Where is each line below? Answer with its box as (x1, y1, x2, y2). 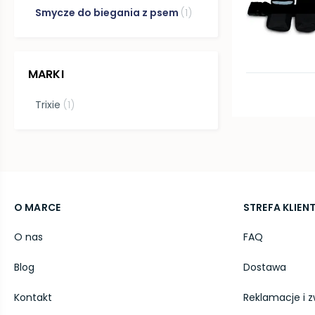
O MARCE (14, 200, 60, 214)
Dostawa (243, 260, 286, 274)
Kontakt (14, 290, 52, 304)
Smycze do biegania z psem (35, 5, 179, 20)
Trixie (35, 98, 61, 112)
